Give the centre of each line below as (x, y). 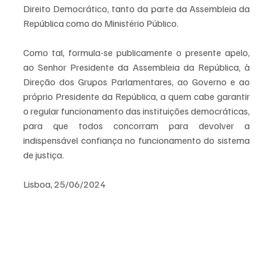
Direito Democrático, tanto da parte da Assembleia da (136, 9)
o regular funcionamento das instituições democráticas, (136, 111)
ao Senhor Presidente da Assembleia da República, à (136, 67)
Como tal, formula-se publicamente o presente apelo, (136, 52)
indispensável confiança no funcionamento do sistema (136, 140)
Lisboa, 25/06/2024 (64, 184)
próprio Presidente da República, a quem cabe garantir (136, 96)
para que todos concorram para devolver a (136, 126)
